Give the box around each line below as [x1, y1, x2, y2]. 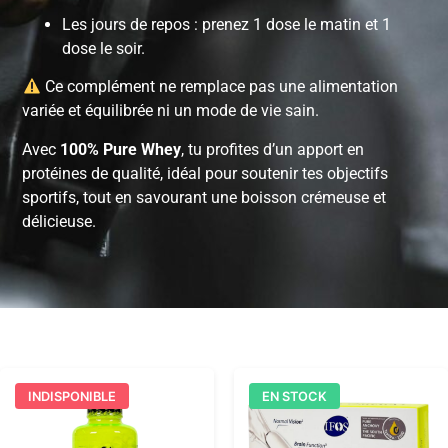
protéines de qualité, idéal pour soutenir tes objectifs [22, 163, 389, 183]
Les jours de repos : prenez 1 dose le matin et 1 [62, 15, 392, 35]
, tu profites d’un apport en [181, 139, 365, 159]
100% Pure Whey [60, 139, 182, 159]
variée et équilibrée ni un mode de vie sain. [22, 101, 320, 121]
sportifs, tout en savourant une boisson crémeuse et [22, 187, 387, 207]
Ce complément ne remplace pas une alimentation [40, 77, 398, 97]
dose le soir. [62, 39, 146, 59]
